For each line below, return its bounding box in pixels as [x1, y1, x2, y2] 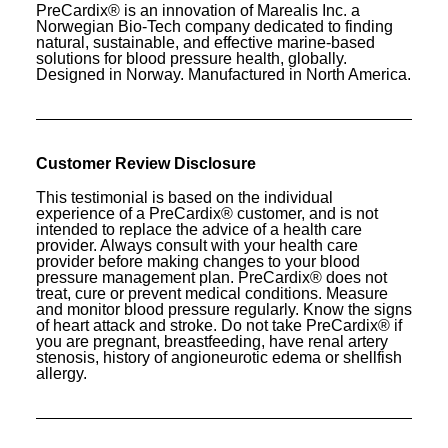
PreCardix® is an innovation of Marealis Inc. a [36, 2, 360, 19]
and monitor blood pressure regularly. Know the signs [36, 301, 412, 318]
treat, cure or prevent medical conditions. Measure [36, 285, 388, 302]
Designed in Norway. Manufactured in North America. [36, 66, 411, 83]
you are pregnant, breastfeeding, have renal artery [36, 333, 388, 350]
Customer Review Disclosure [36, 155, 256, 172]
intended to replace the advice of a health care [36, 221, 362, 238]
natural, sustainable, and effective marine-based [36, 34, 375, 51]
